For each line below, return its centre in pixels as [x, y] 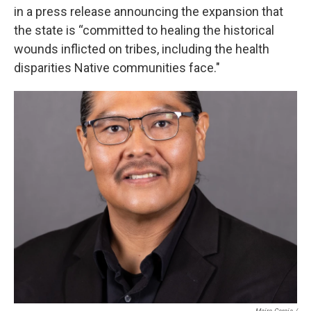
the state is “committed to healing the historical [144, 30]
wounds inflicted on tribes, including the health [142, 49]
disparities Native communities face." [117, 67]
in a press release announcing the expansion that [149, 11]
